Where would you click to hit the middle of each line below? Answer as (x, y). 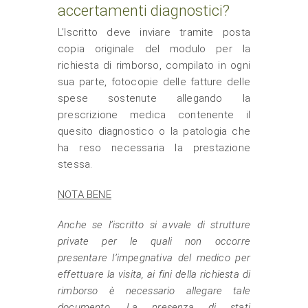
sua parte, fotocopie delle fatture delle (154, 82)
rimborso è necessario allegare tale (154, 291)
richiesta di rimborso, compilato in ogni (154, 65)
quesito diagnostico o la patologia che (154, 131)
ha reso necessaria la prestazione (154, 148)
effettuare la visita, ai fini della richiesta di (154, 274)
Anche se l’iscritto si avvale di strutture (154, 225)
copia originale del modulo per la (154, 49)
